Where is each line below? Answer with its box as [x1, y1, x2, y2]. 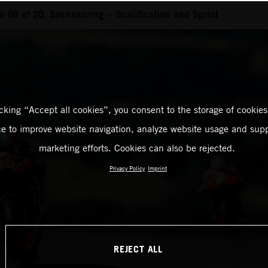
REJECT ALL [114, 242, 163, 255]
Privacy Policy [109, 164, 145, 172]
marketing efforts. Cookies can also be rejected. [38, 142, 235, 154]
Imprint [148, 164, 167, 172]
